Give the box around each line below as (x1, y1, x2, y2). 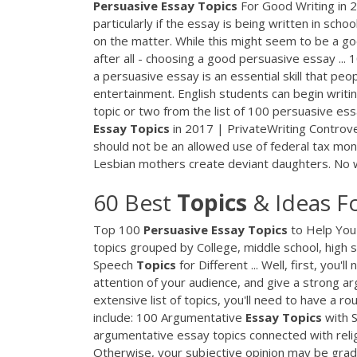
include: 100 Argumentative (93, 308, 245, 325)
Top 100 (93, 221, 143, 237)
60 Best (93, 186, 177, 218)
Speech (93, 256, 136, 273)
